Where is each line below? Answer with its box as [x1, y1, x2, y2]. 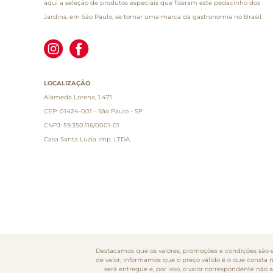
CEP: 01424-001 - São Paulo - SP [44, 107, 143, 115]
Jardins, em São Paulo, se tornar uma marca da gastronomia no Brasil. [44, 12, 263, 21]
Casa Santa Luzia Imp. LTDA [44, 135, 130, 143]
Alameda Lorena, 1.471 [44, 93, 112, 101]
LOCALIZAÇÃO [44, 79, 90, 87]
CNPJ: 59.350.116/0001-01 [44, 121, 119, 129]
